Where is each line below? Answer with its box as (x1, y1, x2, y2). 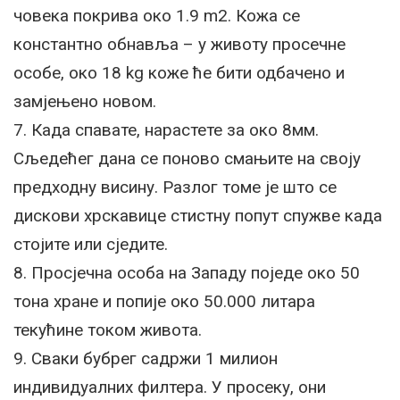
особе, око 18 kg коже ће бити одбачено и (13, 62, 345, 83)
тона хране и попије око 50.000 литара (13, 291, 315, 312)
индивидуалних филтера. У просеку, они (13, 377, 326, 397)
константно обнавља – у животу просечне (13, 34, 346, 54)
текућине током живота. (13, 320, 202, 340)
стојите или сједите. (13, 234, 168, 254)
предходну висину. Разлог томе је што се (13, 177, 337, 197)
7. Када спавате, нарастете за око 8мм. (13, 120, 319, 140)
